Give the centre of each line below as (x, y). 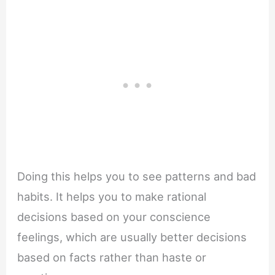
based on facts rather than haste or (112, 258)
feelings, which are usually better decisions (132, 237)
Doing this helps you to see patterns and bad (137, 176)
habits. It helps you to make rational (112, 197)
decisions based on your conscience (114, 217)
